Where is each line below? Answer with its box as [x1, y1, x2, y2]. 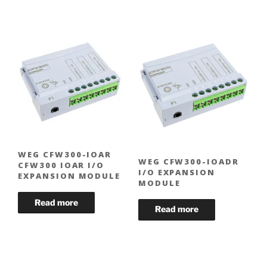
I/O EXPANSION [138, 166, 216, 178]
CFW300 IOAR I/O [18, 160, 105, 171]
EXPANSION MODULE [18, 170, 121, 182]
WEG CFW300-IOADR [138, 156, 239, 167]
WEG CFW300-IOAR [18, 149, 112, 160]
